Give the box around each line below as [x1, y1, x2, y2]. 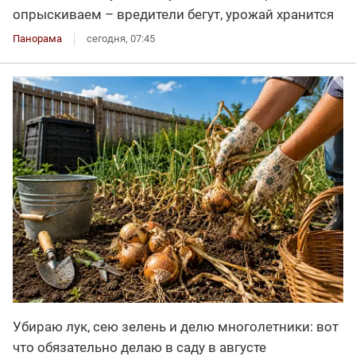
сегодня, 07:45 [87, 32, 155, 44]
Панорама [13, 32, 62, 44]
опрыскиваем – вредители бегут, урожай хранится [13, 6, 334, 22]
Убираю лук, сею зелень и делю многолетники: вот [13, 319, 339, 335]
